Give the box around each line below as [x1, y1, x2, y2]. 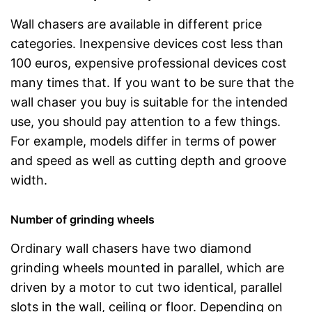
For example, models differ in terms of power [10, 133, 276, 148]
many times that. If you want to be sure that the [10, 75, 294, 90]
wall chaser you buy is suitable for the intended [10, 94, 288, 109]
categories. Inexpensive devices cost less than [10, 36, 283, 51]
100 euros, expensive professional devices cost [10, 55, 287, 70]
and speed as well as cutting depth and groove [10, 153, 286, 168]
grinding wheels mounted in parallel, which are [10, 260, 284, 275]
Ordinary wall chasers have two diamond [10, 240, 251, 256]
